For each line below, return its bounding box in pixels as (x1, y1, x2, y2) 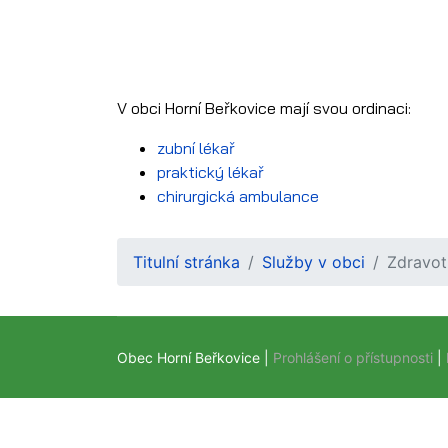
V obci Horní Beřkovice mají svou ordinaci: (117, 97, 411, 118)
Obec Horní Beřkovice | (117, 348, 273, 366)
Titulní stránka (133, 251, 240, 272)
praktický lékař (157, 161, 264, 182)
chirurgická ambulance (157, 185, 319, 206)
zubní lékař (157, 137, 235, 158)
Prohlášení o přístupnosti (273, 348, 433, 366)
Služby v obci (262, 251, 365, 272)
